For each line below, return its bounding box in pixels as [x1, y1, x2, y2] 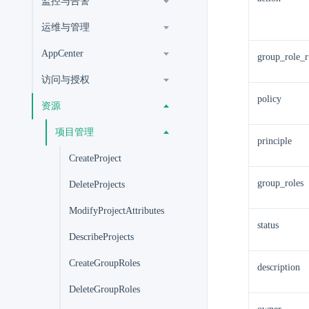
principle [257, 136, 292, 146]
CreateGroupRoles [69, 258, 140, 268]
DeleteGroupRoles [69, 284, 140, 295]
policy [257, 94, 281, 104]
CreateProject [69, 153, 121, 163]
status [257, 220, 279, 230]
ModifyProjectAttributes [69, 206, 164, 216]
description [257, 262, 300, 272]
